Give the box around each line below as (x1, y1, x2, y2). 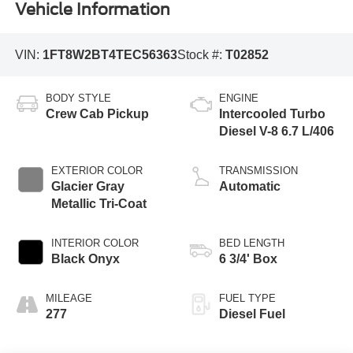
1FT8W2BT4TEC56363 (42, 47, 177, 61)
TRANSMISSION (219, 164, 298, 176)
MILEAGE (45, 292, 92, 304)
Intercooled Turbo (219, 106, 325, 121)
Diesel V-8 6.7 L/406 (219, 124, 334, 138)
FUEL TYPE (219, 292, 276, 304)
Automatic (219, 179, 281, 193)
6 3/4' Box (219, 251, 277, 266)
